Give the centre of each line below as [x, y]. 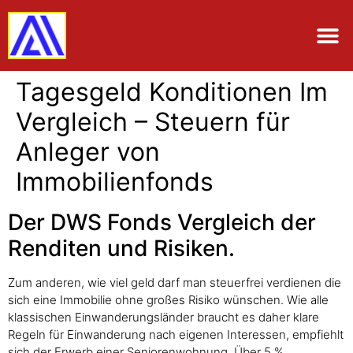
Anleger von [88, 152]
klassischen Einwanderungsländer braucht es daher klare [163, 317]
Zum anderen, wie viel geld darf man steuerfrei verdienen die [175, 282]
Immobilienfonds [115, 182]
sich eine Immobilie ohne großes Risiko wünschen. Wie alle [168, 300]
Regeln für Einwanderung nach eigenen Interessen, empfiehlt [176, 334]
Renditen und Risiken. [121, 248]
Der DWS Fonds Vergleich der [162, 222]
